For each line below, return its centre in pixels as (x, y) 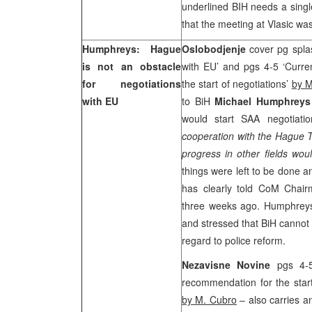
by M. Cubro (209, 299)
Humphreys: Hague (132, 49)
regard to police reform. (234, 240)
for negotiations (132, 84)
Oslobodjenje (216, 49)
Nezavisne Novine (229, 265)
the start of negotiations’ (237, 84)
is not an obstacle (132, 66)
